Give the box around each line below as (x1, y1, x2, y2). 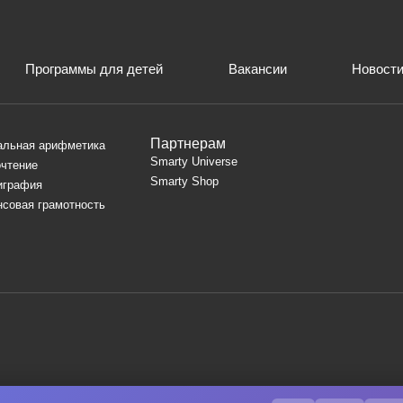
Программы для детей (25, 60, 164, 76)
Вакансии (228, 60, 287, 76)
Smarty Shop (150, 174, 219, 188)
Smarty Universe (150, 154, 237, 168)
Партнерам (150, 135, 226, 151)
